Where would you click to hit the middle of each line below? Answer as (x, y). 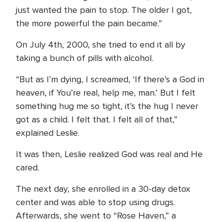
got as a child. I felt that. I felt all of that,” (97, 119)
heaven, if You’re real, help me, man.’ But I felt (106, 93)
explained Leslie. (48, 133)
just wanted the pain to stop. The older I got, (104, 10)
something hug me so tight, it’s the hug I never (107, 106)
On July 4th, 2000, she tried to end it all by (101, 45)
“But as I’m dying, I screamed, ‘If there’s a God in (110, 79)
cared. (30, 167)
